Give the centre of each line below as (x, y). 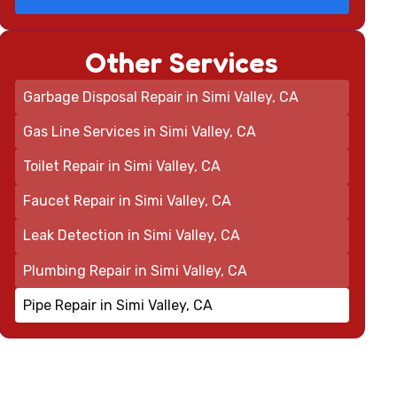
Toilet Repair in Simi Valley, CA (122, 166)
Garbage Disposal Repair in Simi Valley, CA (161, 97)
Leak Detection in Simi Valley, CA (132, 236)
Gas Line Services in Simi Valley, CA (140, 131)
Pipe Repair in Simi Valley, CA (118, 305)
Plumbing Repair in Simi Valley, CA (136, 270)
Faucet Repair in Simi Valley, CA (128, 201)
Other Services (182, 62)
